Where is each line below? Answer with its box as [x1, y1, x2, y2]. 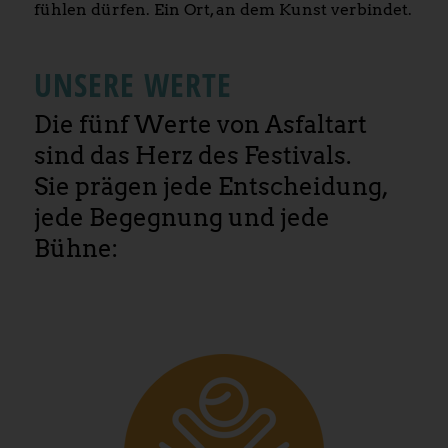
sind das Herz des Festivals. [33, 141, 351, 171]
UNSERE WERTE [33, 62, 232, 106]
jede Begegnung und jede [33, 203, 330, 233]
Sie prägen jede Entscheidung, [33, 172, 388, 202]
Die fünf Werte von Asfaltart [33, 110, 367, 140]
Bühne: [33, 234, 118, 264]
